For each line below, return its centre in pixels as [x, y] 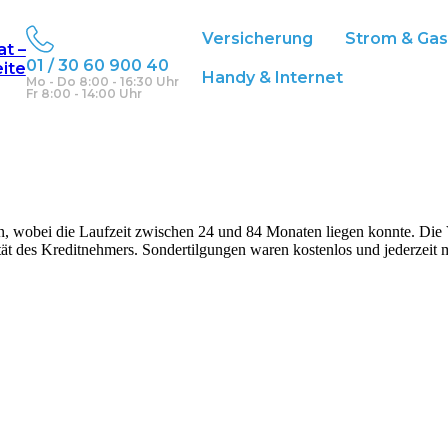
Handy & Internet [272, 77]
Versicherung [257, 38]
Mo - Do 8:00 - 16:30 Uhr [102, 81]
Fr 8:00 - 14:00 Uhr [83, 93]
